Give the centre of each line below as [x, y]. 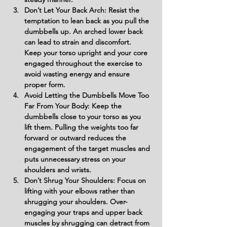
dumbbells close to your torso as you [84, 117]
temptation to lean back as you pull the [88, 21]
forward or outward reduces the [76, 138]
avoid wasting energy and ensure [78, 74]
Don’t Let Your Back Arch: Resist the [83, 10]
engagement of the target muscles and [88, 148]
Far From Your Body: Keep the [74, 106]
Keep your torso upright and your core [87, 53]
